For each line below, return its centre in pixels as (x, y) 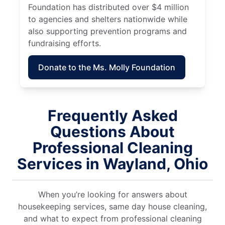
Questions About (113, 131)
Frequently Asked (113, 115)
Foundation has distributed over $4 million (108, 7)
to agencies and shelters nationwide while (108, 19)
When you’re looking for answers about (113, 194)
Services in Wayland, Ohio (113, 163)
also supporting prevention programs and (107, 31)
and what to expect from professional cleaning (113, 218)
